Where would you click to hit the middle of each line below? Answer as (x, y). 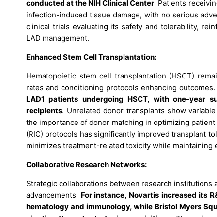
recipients (44, 111)
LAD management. (58, 38)
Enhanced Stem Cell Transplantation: (91, 57)
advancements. (54, 195)
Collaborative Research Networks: (86, 165)
